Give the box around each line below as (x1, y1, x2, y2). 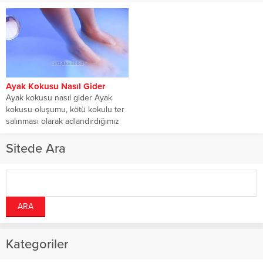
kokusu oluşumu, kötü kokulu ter (6, 104, 124, 114)
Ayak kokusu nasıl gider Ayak (6, 92, 112, 103)
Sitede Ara (6, 140, 66, 156)
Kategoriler (6, 236, 68, 252)
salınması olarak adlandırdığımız (6, 116, 119, 126)
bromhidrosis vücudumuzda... (6, 127, 112, 138)
